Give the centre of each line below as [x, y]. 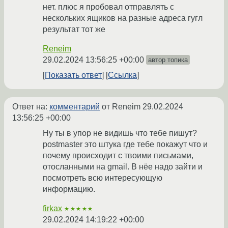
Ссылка [122, 75]
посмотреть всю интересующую [103, 178]
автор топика [168, 60]
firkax [52, 209]
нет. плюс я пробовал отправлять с [108, 7]
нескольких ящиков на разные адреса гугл [123, 18]
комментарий [75, 107]
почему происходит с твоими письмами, [118, 156]
